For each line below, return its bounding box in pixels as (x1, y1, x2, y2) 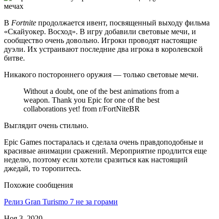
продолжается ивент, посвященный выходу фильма (36, 18, 210, 27)
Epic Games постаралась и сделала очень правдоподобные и (4, 137, 203, 146)
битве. (4, 53, 25, 62)
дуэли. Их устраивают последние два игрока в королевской (4, 44, 203, 53)
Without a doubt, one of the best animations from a (23, 87, 179, 95)
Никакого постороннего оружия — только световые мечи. (4, 70, 200, 79)
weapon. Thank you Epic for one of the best (23, 95, 159, 104)
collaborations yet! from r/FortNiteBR (23, 104, 140, 113)
